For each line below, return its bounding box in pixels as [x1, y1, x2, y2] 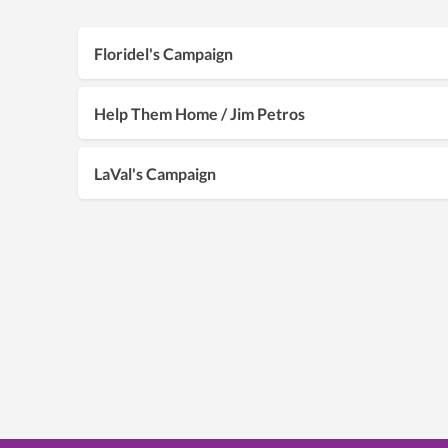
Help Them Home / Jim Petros [94, 103, 305, 123]
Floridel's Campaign [94, 43, 233, 63]
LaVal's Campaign [94, 163, 216, 183]
